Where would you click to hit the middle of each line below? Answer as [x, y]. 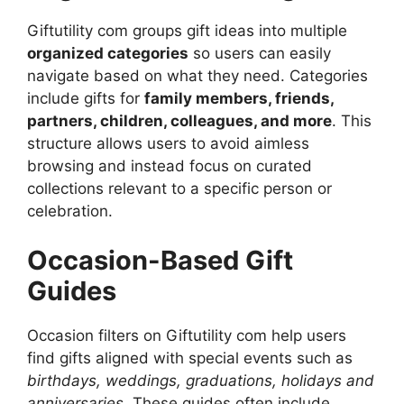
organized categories [108, 53]
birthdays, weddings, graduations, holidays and [201, 381]
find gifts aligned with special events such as [190, 358]
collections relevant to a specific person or [179, 188]
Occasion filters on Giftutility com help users [187, 336]
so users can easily [260, 53]
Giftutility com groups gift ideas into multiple [187, 30]
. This [352, 120]
